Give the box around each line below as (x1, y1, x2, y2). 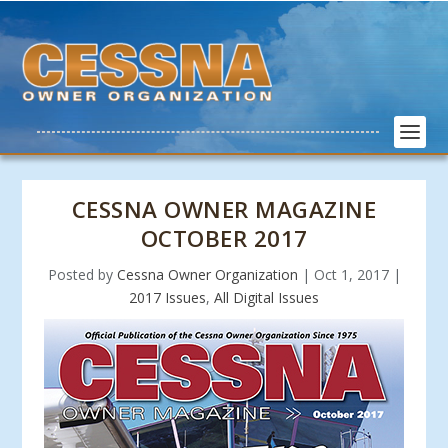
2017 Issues (129, 288, 206, 307)
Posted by (47, 265, 117, 284)
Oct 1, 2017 (313, 265, 389, 284)
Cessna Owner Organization (116, 265, 298, 284)
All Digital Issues (214, 288, 319, 307)
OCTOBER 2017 (140, 223, 308, 254)
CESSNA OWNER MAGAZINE (71, 194, 377, 225)
